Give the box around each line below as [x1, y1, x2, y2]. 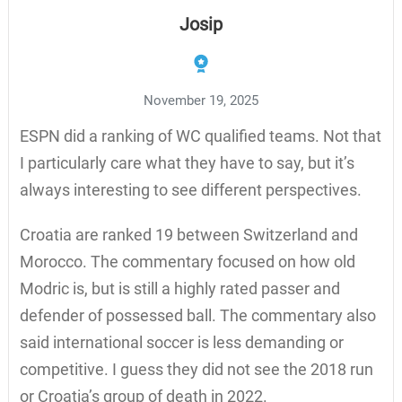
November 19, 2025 [144, 92, 258, 109]
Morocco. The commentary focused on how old [19, 251, 355, 271]
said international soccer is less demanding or [19, 332, 344, 352]
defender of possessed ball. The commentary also [19, 305, 376, 325]
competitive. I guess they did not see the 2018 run [19, 359, 373, 379]
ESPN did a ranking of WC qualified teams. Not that [19, 126, 381, 145]
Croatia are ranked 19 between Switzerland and [19, 224, 358, 244]
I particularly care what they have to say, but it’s [19, 153, 354, 172]
